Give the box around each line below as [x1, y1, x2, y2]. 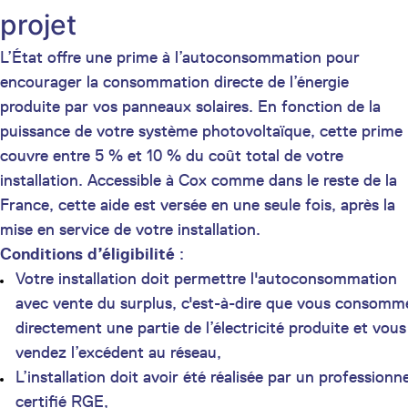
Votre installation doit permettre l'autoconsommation [15, 268, 397, 289]
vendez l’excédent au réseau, [15, 342, 221, 362]
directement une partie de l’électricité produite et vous [15, 317, 406, 338]
